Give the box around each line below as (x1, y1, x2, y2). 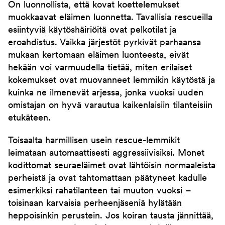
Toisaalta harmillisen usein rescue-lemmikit (8, 136, 180, 146)
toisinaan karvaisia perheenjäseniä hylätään (8, 199, 182, 208)
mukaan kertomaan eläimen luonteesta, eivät (8, 51, 189, 60)
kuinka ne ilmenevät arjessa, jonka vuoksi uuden (8, 88, 203, 98)
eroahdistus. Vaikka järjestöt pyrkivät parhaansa (8, 38, 201, 48)
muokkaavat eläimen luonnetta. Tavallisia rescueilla (8, 13, 212, 23)
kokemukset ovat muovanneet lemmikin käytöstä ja (8, 76, 215, 85)
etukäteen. (8, 114, 51, 123)
